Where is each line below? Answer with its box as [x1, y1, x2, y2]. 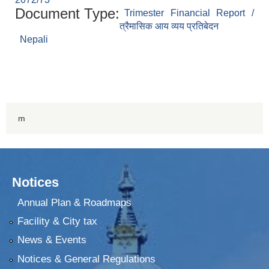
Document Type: [15, 5, 119, 22]
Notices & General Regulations [17, 253, 156, 265]
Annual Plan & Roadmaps [17, 196, 131, 208]
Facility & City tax [17, 216, 97, 228]
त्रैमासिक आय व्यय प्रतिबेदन [119, 21, 219, 32]
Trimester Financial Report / [124, 8, 254, 19]
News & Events [17, 234, 86, 246]
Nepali [20, 34, 48, 45]
